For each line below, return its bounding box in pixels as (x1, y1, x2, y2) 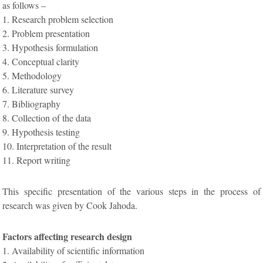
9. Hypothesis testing (2, 126, 80, 139)
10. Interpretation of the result (2, 140, 112, 153)
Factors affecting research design (2, 230, 133, 244)
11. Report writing (2, 154, 71, 167)
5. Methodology (2, 69, 62, 82)
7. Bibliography (2, 97, 61, 110)
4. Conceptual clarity (2, 55, 80, 68)
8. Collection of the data (2, 112, 92, 124)
